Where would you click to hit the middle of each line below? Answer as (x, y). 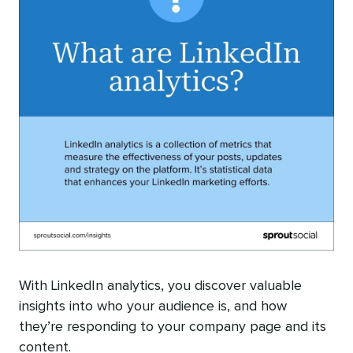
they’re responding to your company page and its (173, 327)
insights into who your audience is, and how (153, 307)
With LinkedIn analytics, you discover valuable (160, 286)
